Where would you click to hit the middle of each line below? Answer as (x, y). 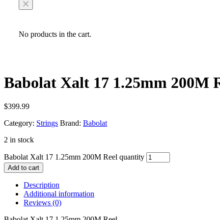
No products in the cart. (55, 34)
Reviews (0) (42, 203)
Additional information (59, 194)
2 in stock (19, 140)
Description (41, 185)
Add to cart (24, 168)
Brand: (71, 123)
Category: (19, 123)
